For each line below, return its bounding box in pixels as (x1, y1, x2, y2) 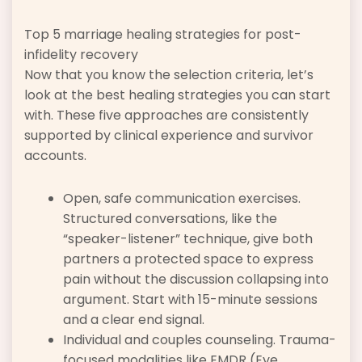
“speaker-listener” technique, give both (63, 229, 313, 248)
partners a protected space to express (63, 249, 314, 268)
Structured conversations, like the (63, 208, 277, 228)
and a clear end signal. (63, 309, 204, 329)
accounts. (24, 145, 86, 165)
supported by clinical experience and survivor (24, 125, 314, 145)
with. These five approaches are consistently (24, 105, 309, 124)
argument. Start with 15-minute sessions (63, 289, 318, 309)
